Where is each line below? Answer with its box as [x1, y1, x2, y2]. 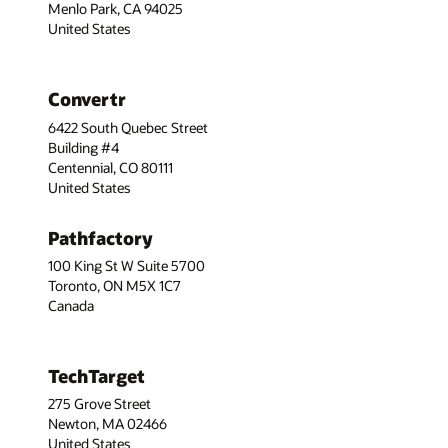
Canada [48, 295, 94, 315]
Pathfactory [48, 225, 153, 250]
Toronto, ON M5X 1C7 [48, 275, 181, 295]
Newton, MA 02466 [48, 414, 167, 434]
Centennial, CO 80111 [48, 157, 173, 177]
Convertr [48, 87, 126, 112]
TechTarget [48, 363, 145, 388]
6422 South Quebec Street [48, 117, 208, 137]
